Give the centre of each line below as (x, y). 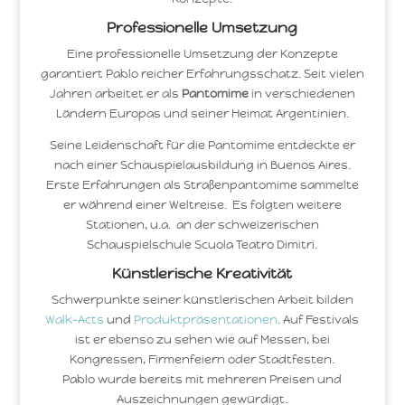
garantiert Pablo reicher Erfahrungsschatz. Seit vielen (202, 74)
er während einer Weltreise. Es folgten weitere (202, 205)
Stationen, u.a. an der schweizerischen (202, 225)
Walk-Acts (75, 320)
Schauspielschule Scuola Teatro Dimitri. (202, 245)
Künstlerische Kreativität (202, 273)
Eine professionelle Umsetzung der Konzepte (202, 54)
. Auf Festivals (319, 320)
